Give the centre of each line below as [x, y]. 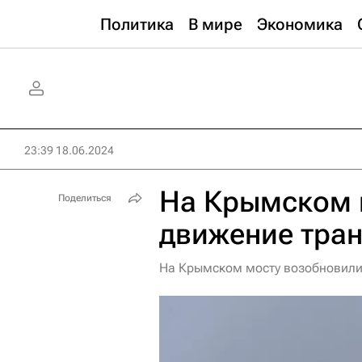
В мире [215, 24]
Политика [137, 24]
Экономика [300, 24]
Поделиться [85, 198]
